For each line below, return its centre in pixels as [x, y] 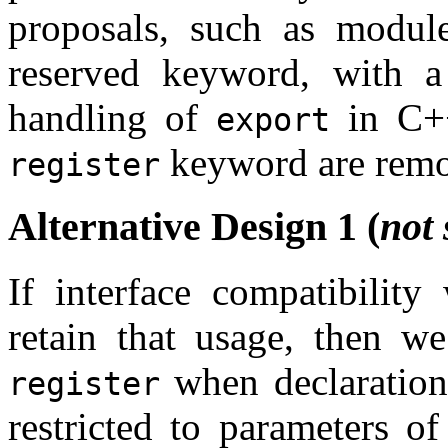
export [272, 119]
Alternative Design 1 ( [194, 227]
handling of [112, 117]
